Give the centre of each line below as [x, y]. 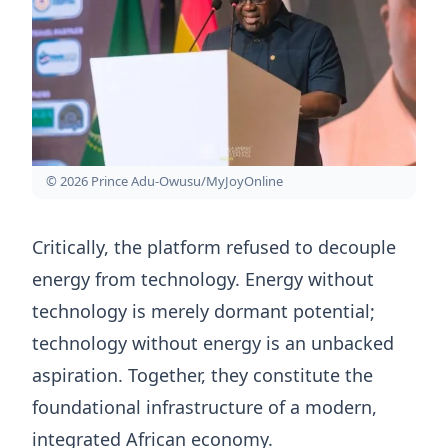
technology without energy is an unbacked [213, 343]
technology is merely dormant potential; [203, 311]
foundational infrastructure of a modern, [204, 407]
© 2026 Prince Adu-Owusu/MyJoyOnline [164, 181]
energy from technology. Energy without [203, 279]
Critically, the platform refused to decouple [214, 247]
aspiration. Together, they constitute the [202, 375]
